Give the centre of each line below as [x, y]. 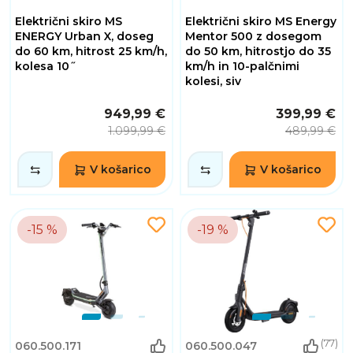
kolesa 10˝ [45, 66]
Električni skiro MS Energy [261, 21]
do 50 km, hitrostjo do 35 [258, 51]
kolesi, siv [213, 81]
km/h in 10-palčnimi [242, 66]
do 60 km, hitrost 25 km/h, [91, 51]
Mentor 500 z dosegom [253, 36]
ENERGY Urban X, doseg [84, 36]
